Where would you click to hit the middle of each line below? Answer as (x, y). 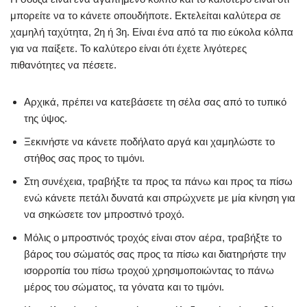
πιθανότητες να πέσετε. (63, 65)
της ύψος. (46, 118)
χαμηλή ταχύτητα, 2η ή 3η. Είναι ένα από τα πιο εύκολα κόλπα (152, 32)
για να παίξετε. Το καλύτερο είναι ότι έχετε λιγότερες (128, 48)
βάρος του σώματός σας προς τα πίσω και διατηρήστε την (155, 254)
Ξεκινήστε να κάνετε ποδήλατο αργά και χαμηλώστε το (149, 142)
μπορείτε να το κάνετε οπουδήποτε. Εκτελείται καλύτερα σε (146, 15)
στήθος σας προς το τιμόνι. (84, 158)
